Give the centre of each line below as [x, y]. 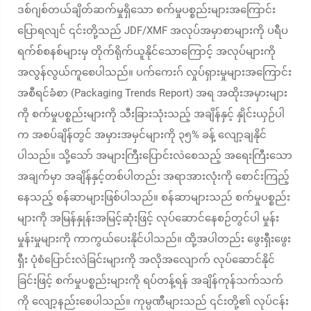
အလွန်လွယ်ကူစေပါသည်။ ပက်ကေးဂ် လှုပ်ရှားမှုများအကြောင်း [154, 72]
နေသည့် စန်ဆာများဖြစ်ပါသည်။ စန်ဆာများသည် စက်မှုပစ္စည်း [154, 197]
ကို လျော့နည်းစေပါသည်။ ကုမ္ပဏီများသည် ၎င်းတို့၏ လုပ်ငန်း [153, 301]
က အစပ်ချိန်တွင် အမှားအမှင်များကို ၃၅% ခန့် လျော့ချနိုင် [142, 135]
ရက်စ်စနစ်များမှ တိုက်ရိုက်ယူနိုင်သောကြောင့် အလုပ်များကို [146, 51]
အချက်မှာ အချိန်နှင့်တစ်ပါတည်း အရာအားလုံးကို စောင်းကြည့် [153, 176]
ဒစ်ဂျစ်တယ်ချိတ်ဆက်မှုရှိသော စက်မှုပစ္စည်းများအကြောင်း [146, 10]
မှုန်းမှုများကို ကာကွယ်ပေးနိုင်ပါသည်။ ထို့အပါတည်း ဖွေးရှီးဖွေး [154, 239]
